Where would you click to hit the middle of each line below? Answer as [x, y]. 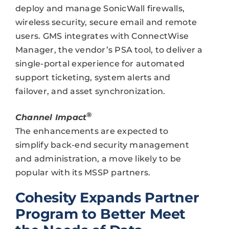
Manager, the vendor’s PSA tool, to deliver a [109, 50]
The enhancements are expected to [92, 131]
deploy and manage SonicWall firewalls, [100, 9]
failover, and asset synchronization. [90, 91]
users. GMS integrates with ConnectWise [102, 36]
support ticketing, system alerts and [93, 78]
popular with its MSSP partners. [83, 172]
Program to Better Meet [100, 214]
